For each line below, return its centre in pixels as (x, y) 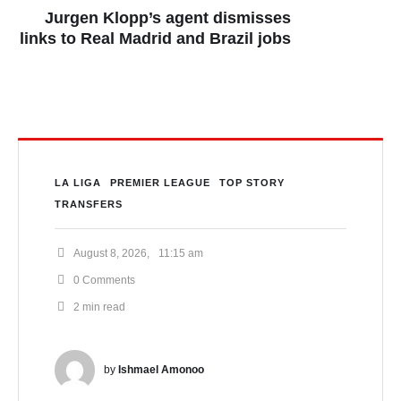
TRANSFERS (89, 204)
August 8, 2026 (110, 253)
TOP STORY (252, 182)
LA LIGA (78, 182)
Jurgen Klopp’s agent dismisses (168, 17)
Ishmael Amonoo (161, 369)
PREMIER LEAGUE (160, 182)
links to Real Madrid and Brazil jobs (155, 38)
